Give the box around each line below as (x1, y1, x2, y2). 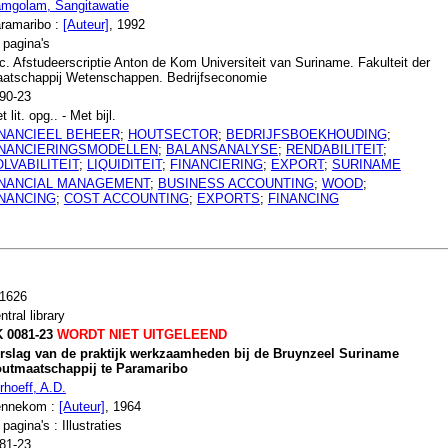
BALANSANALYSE (165, 141, 278, 157)
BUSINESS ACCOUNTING (157, 175, 314, 191)
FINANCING (267, 190, 339, 206)
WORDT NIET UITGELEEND (52, 326, 227, 342)
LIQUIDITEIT (86, 156, 162, 172)
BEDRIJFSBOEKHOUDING (225, 126, 387, 142)
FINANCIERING (169, 156, 263, 172)
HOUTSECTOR (127, 126, 218, 142)
